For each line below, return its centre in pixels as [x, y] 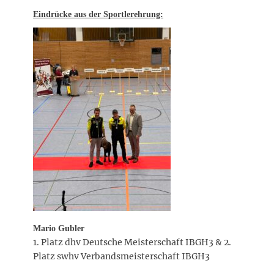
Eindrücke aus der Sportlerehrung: [98, 14]
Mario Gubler [59, 228]
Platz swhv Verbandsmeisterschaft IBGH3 [121, 256]
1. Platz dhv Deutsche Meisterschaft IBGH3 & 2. [132, 242]
